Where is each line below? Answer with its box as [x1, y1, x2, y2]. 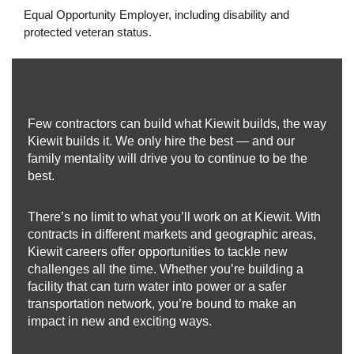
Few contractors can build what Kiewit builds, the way [28, 117, 326, 130]
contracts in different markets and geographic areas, [28, 228, 316, 241]
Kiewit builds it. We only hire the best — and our [28, 134, 295, 148]
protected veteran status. [24, 26, 152, 39]
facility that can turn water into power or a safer [28, 280, 286, 293]
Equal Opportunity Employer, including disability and [24, 9, 289, 21]
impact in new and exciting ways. [28, 314, 212, 328]
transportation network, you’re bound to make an [28, 297, 296, 311]
